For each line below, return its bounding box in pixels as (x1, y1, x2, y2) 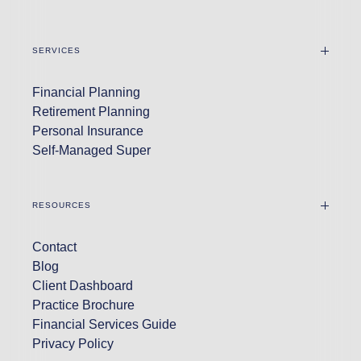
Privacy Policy (32, 337, 114, 351)
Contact (32, 240, 77, 255)
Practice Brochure (32, 298, 135, 313)
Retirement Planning (32, 105, 150, 119)
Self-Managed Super (32, 143, 151, 158)
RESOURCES (32, 201, 91, 210)
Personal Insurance (32, 124, 143, 139)
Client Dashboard (32, 279, 133, 293)
